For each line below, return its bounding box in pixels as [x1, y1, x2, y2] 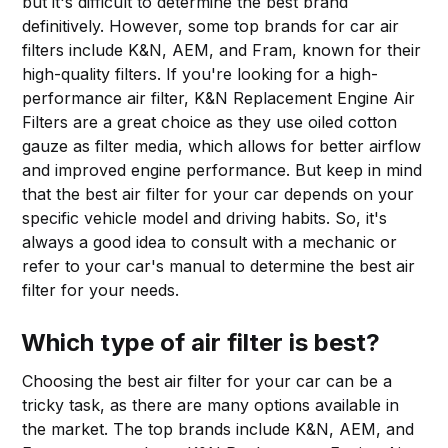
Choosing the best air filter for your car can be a [22, 370, 393, 391]
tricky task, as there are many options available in [22, 394, 400, 415]
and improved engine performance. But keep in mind [22, 159, 423, 180]
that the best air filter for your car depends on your [22, 183, 415, 204]
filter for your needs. [22, 279, 180, 300]
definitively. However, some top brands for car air [22, 15, 400, 36]
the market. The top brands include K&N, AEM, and [22, 418, 415, 439]
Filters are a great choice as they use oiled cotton [22, 111, 398, 132]
